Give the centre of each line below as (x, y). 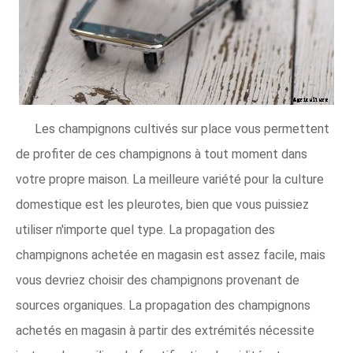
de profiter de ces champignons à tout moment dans (162, 154)
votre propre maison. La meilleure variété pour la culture (170, 179)
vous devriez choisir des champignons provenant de (158, 280)
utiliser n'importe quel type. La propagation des (145, 230)
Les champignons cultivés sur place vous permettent (182, 129)
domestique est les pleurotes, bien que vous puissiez (162, 204)
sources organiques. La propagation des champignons (163, 305)
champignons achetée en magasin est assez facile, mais (171, 255)
